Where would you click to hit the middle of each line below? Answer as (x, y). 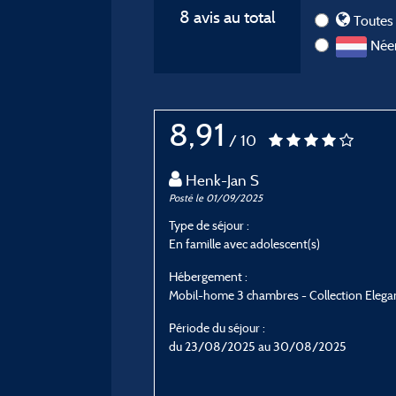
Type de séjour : (209, 225)
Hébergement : (208, 277)
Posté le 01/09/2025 (216, 198)
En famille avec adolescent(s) (244, 244)
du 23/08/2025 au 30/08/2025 (258, 346)
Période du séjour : (217, 328)
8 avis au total (227, 17)
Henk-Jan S (222, 180)
